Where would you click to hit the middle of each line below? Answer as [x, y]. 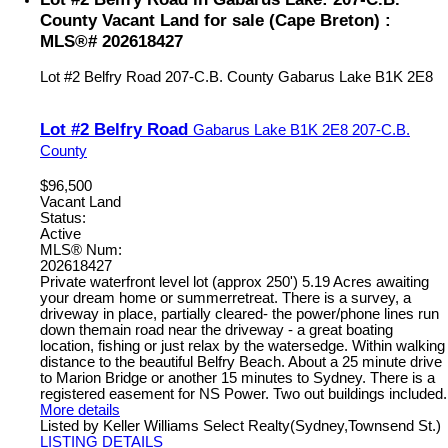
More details [80, 409]
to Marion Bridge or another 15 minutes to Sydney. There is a [237, 377]
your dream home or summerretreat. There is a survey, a [225, 297]
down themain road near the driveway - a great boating [216, 329]
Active [60, 233]
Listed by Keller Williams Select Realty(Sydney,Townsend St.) [240, 425]
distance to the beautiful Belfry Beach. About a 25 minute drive [241, 361]
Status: [63, 217]
